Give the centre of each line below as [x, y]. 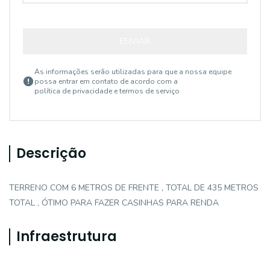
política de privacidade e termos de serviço [107, 91]
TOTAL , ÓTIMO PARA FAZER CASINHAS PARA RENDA [114, 203]
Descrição [51, 153]
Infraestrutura [67, 237]
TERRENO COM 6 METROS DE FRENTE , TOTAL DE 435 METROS [134, 188]
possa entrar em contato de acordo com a [106, 81]
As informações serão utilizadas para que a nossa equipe [133, 72]
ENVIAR [135, 41]
